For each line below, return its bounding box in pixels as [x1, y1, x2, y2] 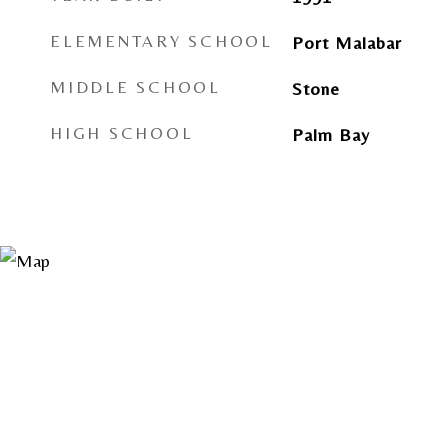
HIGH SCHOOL [50, 123, 194, 143]
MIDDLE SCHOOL [50, 77, 221, 97]
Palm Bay [291, 124, 370, 145]
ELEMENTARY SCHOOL [50, 31, 273, 51]
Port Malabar [291, 32, 402, 53]
